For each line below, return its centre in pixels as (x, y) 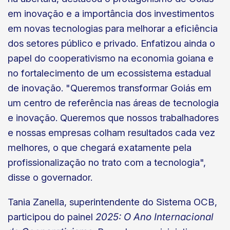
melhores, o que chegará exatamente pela (100, 147)
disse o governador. (50, 177)
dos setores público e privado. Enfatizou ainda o (111, 43)
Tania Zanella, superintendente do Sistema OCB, (112, 202)
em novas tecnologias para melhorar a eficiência (113, 28)
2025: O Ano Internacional (155, 217)
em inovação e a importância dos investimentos (111, 13)
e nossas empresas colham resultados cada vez (111, 132)
